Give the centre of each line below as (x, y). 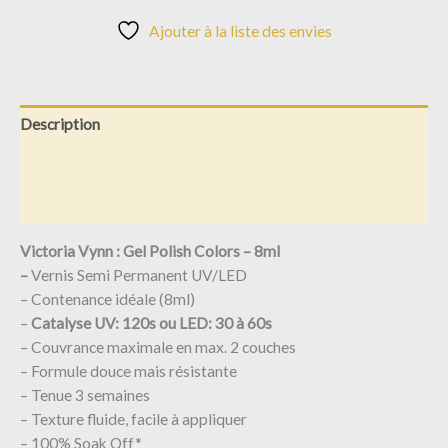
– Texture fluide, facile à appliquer (133, 418)
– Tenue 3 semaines (85, 394)
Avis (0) (45, 203)
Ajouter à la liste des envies (240, 30)
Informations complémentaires (125, 163)
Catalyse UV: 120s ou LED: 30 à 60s (150, 322)
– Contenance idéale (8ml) (107, 298)
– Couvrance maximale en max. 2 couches (158, 346)
